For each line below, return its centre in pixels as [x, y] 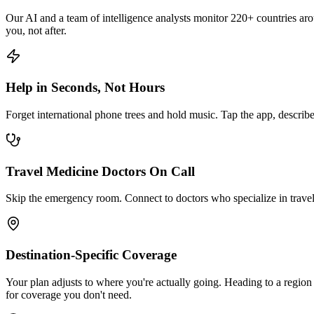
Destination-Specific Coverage [91, 255]
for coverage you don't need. [69, 294]
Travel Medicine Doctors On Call [100, 171]
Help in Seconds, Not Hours [85, 88]
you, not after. [36, 31]
